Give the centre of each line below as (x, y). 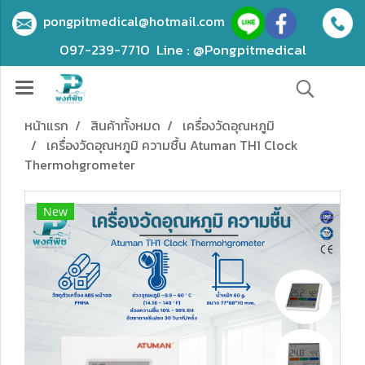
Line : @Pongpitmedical (231, 50)
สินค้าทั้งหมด (125, 125)
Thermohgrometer (80, 165)
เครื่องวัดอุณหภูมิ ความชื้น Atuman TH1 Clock (172, 145)
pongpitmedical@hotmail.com (137, 22)
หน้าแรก (46, 125)
